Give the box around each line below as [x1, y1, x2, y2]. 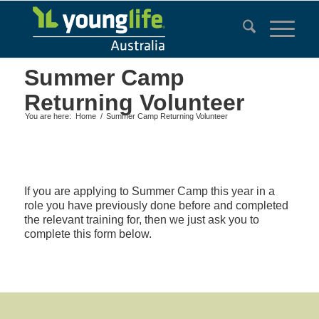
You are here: [24, 112, 71, 120]
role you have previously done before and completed [23, 199, 288, 211]
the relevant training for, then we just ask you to [23, 213, 259, 226]
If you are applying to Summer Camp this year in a [23, 184, 275, 197]
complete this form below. [23, 227, 152, 240]
